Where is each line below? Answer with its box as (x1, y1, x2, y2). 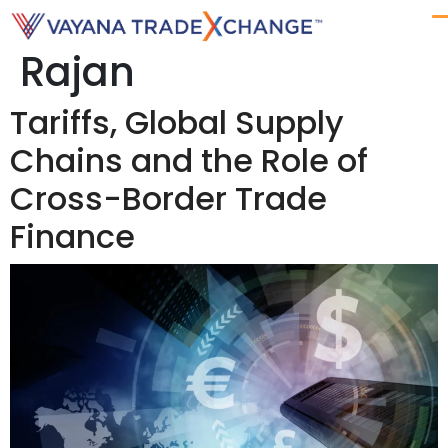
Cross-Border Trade (10, 176, 327, 221)
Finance (10, 214, 135, 259)
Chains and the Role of (10, 138, 368, 183)
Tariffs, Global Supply (10, 100, 344, 145)
